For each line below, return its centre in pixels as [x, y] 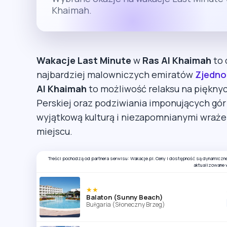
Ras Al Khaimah [177, 60]
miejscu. [54, 131]
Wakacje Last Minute [84, 60]
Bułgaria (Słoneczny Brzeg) [126, 204]
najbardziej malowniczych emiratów [116, 74]
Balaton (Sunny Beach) [124, 197]
